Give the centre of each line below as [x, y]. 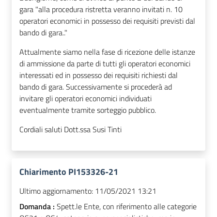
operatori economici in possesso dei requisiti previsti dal [107, 21]
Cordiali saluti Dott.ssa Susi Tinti [70, 130]
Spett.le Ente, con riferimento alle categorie [127, 207]
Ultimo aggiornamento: [56, 191]
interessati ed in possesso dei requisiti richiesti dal [99, 75]
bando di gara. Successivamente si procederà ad [96, 87]
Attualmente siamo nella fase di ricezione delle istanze [107, 52]
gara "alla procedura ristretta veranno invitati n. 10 [101, 9]
